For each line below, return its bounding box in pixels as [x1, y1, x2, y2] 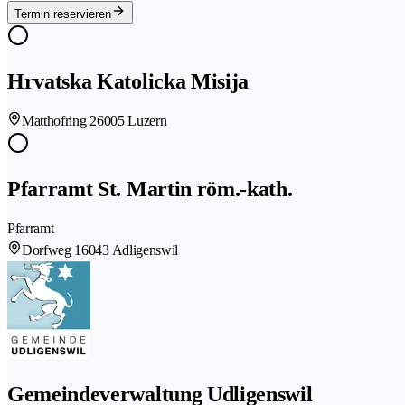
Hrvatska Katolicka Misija [7, 70, 249, 94]
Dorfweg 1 [22, 242, 82, 259]
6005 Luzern [96, 113, 167, 129]
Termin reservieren [14, 7, 111, 22]
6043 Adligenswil [81, 242, 179, 259]
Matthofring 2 [22, 113, 97, 129]
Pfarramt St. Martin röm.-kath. [7, 177, 293, 202]
